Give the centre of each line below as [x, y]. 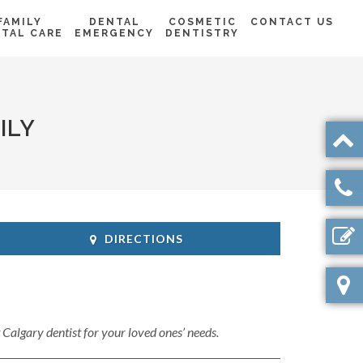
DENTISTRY [202, 33]
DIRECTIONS [144, 239]
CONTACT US [292, 22]
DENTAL [114, 22]
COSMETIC [202, 22]
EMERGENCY [114, 33]
